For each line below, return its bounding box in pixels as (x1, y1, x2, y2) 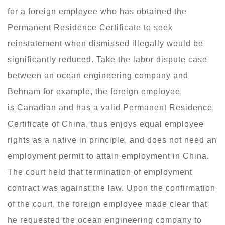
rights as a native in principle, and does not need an (8, 135, 217, 144)
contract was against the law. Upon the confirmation (8, 183, 215, 192)
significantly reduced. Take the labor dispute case (8, 55, 207, 64)
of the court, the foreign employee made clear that (8, 199, 207, 208)
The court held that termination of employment (8, 167, 192, 176)
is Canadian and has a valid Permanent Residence (8, 103, 212, 112)
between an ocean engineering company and (8, 71, 188, 80)
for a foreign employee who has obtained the (8, 7, 187, 16)
